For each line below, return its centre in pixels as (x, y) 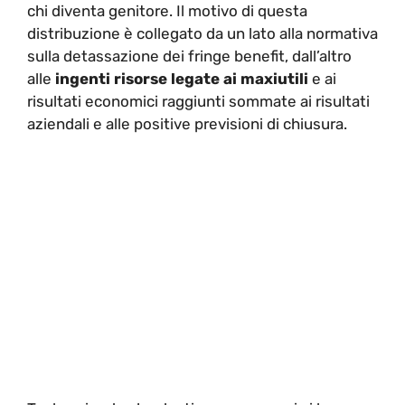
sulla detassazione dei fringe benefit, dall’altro (189, 56)
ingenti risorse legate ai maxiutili (180, 78)
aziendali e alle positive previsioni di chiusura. (187, 123)
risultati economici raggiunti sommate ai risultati (198, 101)
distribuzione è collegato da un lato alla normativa (202, 33)
